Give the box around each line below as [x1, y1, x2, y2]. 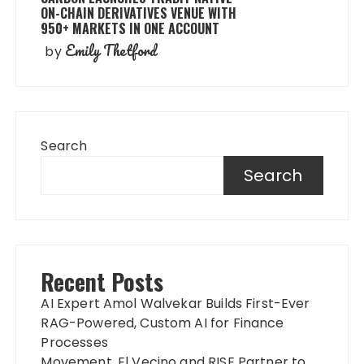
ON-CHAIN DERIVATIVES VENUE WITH [41, 3, 237, 24]
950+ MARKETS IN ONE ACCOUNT [41, 19, 220, 39]
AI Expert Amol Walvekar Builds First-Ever [41, 294, 310, 314]
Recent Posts [41, 265, 164, 299]
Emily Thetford [64, 39, 158, 63]
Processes [41, 333, 108, 353]
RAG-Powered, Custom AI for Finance [41, 314, 284, 333]
